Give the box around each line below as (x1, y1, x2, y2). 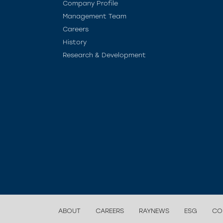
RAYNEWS (139, 207, 169, 215)
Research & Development (63, 51, 146, 59)
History (63, 38, 87, 46)
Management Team (63, 12, 126, 20)
